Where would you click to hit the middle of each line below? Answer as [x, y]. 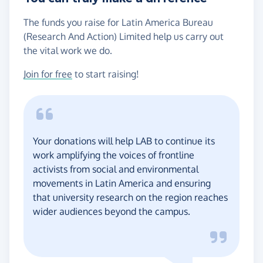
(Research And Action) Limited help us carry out [124, 36]
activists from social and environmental [116, 169]
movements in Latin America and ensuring [122, 183]
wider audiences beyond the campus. [112, 211]
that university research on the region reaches [130, 197]
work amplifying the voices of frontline [114, 155]
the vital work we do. [68, 50]
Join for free [48, 74]
